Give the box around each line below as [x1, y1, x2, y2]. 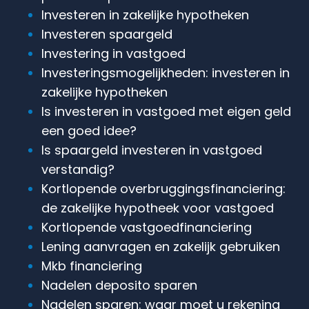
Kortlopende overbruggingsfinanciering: [41, 179, 286, 197]
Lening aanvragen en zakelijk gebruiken [41, 237, 280, 255]
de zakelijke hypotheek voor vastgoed [41, 199, 274, 217]
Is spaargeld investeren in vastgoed [41, 141, 262, 159]
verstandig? [41, 160, 114, 178]
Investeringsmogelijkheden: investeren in [41, 63, 290, 81]
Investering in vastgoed [41, 44, 186, 62]
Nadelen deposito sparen [41, 276, 197, 294]
